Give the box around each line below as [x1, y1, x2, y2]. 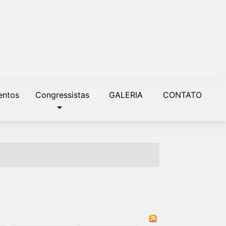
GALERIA [108, 90, 143, 100]
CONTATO [163, 90, 202, 100]
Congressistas [35, 90, 89, 100]
